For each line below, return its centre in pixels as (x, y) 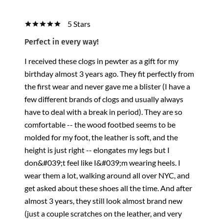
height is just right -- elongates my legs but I (97, 150)
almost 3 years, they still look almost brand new (103, 200)
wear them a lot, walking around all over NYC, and (107, 175)
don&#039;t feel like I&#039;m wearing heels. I (102, 162)
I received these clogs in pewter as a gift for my (101, 61)
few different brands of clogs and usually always (104, 99)
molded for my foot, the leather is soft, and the (101, 137)
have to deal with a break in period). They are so (103, 111)
